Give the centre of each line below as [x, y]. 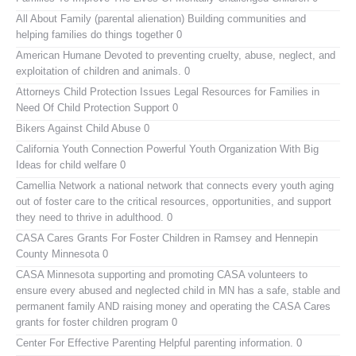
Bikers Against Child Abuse [78, 128]
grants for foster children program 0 [97, 322]
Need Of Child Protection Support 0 [97, 107]
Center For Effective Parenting [86, 342]
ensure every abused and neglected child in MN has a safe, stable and [178, 290]
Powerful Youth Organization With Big [231, 149]
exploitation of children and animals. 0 [103, 71]
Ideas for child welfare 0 [71, 164]
